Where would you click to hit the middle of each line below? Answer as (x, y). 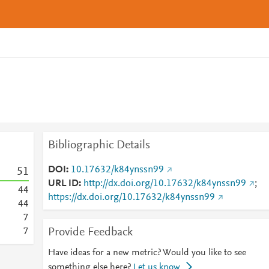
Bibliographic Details (99, 145)
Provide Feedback (90, 232)
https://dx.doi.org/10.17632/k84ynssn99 (131, 198)
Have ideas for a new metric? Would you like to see (147, 253)
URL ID (63, 184)
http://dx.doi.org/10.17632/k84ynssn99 (165, 184)
